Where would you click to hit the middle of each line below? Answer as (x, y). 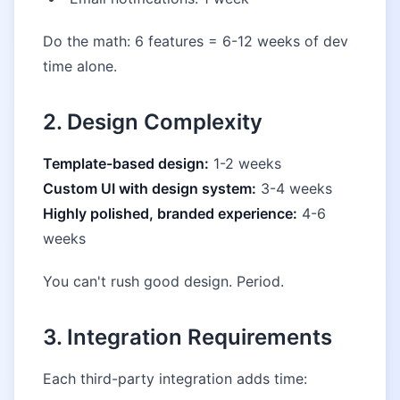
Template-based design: (126, 163)
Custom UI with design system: (150, 188)
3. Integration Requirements (187, 337)
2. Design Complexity (153, 122)
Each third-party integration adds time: (175, 379)
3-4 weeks (294, 188)
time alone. (80, 66)
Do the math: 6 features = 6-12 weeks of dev (196, 41)
